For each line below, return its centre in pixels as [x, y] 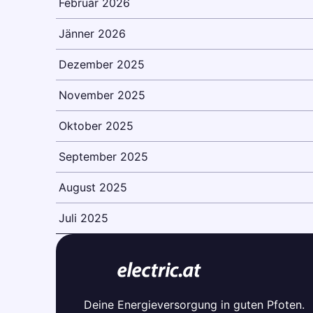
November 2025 [102, 95]
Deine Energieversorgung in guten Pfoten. [194, 304]
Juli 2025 [83, 218]
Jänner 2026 [92, 34]
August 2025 [93, 187]
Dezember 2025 [102, 64]
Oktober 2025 [96, 126]
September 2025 [103, 156]
